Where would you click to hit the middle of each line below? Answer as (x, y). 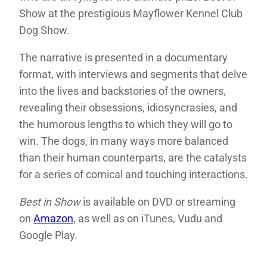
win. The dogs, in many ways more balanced (124, 141)
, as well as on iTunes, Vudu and (148, 218)
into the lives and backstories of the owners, (122, 91)
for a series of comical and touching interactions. (133, 174)
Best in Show (51, 201)
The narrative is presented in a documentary (123, 57)
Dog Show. (44, 30)
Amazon (53, 218)
